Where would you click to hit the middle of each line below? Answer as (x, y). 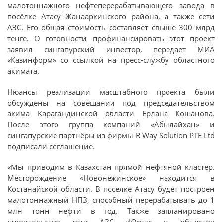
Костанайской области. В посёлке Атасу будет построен (111, 189)
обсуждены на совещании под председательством (111, 102)
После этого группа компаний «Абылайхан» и (111, 124)
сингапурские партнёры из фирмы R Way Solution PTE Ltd (111, 135)
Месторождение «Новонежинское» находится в (111, 178)
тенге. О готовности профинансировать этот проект (111, 38)
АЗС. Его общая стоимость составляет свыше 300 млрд (111, 27)
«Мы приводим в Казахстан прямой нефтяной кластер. (111, 167)
